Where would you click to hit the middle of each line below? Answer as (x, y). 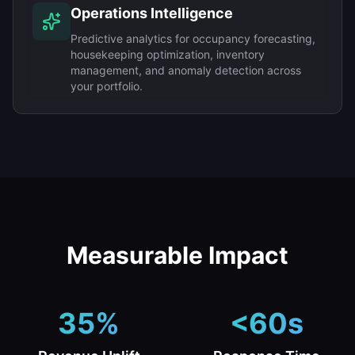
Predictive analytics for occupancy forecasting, (193, 38)
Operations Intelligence (152, 13)
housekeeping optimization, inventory (168, 54)
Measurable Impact (177, 255)
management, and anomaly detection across (186, 70)
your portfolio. (107, 86)
